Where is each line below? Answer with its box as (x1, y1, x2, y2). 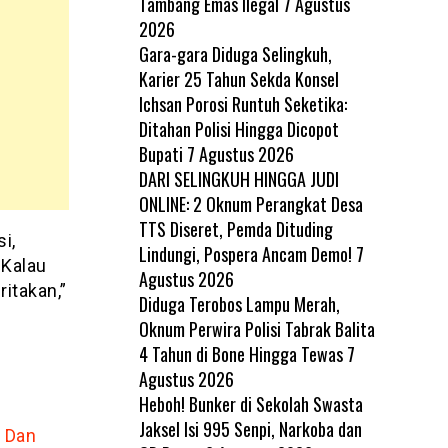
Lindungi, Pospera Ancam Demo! (138, 240, 352, 267)
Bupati (138, 140, 183, 167)
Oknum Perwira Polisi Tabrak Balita (138, 315, 375, 342)
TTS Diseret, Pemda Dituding (138, 215, 333, 242)
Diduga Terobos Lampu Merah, (138, 290, 340, 317)
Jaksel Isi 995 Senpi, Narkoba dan (138, 415, 362, 442)
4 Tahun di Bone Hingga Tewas (138, 340, 343, 367)
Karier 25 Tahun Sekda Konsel (138, 65, 339, 92)
